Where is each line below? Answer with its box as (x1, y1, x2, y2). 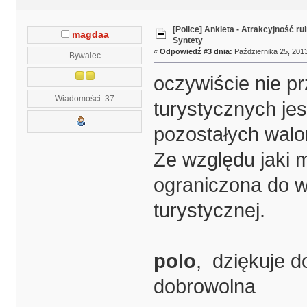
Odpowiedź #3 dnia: (159, 47, 232, 56)
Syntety (172, 36, 203, 46)
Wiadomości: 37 (55, 93, 115, 103)
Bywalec (69, 50, 101, 60)
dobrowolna (153, 275, 256, 298)
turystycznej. (153, 199, 265, 222)
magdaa (71, 29, 109, 40)
